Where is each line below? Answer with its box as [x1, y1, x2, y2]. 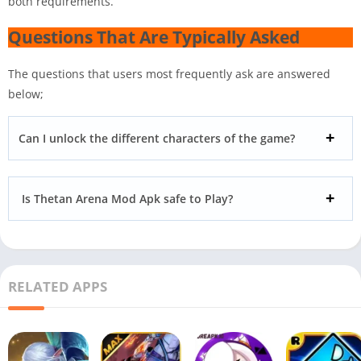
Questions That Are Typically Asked [8, 25, 304, 48]
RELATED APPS [8, 276, 107, 296]
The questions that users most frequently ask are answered [8, 65, 330, 81]
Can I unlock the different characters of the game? [19, 130, 295, 146]
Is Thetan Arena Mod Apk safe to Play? [19, 190, 233, 206]
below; [8, 85, 44, 102]
